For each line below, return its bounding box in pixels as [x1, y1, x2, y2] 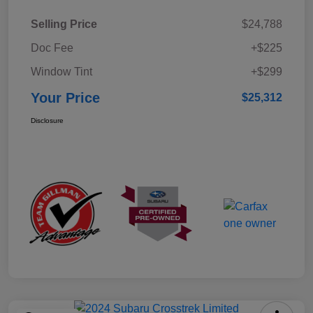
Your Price [31, 90, 100, 106]
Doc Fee [31, 42, 73, 54]
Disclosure [31, 117, 64, 125]
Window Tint [31, 66, 92, 78]
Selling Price [31, 18, 97, 31]
